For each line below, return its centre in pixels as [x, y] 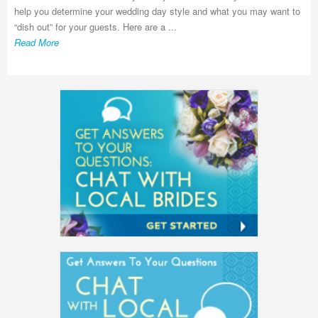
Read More [37, 42]
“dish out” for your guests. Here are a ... [95, 27]
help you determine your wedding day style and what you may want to [157, 11]
